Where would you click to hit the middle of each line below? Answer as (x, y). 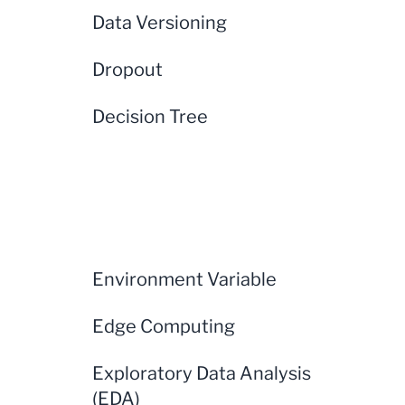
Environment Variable (184, 279)
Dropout (127, 70)
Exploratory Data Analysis (202, 373)
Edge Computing (164, 326)
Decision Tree (150, 117)
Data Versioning (160, 23)
